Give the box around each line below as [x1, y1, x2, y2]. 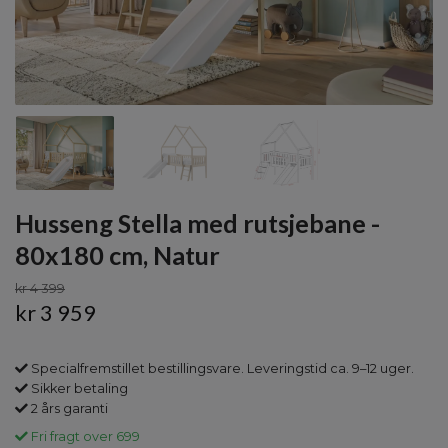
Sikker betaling [28, 380, 128, 396]
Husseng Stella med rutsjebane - [15, 207, 380, 238]
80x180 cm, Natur [15, 239, 220, 270]
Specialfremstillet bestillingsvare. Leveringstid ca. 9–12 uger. [28, 360, 414, 376]
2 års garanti [28, 400, 108, 416]
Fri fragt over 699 [28, 428, 140, 444]
